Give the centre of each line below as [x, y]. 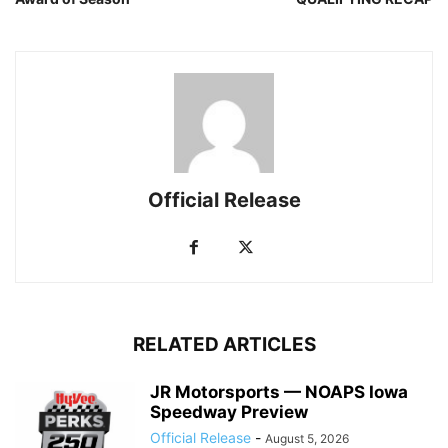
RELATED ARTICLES [224, 345]
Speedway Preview [229, 412]
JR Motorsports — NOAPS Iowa [279, 392]
